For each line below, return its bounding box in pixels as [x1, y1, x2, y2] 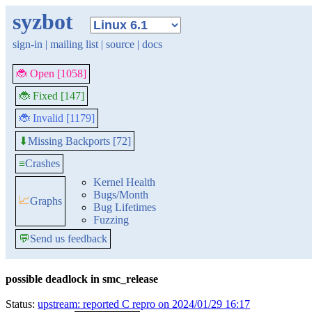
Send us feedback [30, 233, 107, 244]
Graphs [30, 195, 62, 207]
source [106, 38, 134, 50]
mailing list [50, 38, 98, 50]
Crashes [25, 157, 60, 169]
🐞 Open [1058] [16, 68, 86, 79]
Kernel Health [93, 176, 155, 188]
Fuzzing [93, 214, 129, 226]
